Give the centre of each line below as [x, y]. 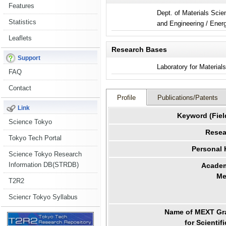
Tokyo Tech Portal [35, 138]
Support [28, 58]
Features [21, 6]
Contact [20, 88]
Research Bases [139, 50]
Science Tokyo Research [45, 154]
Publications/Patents [188, 98]
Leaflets [20, 38]
